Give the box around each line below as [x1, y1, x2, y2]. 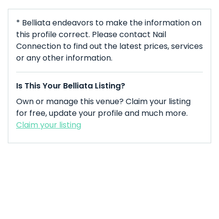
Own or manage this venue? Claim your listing [16, 96, 191, 107]
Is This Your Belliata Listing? [16, 80, 125, 91]
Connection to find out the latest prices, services [16, 41, 203, 52]
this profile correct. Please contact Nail [16, 29, 166, 40]
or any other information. [16, 52, 112, 64]
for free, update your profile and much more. [16, 108, 188, 119]
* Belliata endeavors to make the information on [16, 17, 201, 28]
